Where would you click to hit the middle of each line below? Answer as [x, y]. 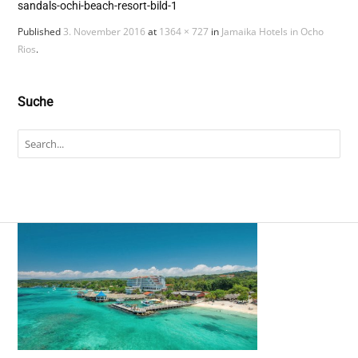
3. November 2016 [105, 31]
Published [41, 31]
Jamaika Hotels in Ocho [273, 31]
